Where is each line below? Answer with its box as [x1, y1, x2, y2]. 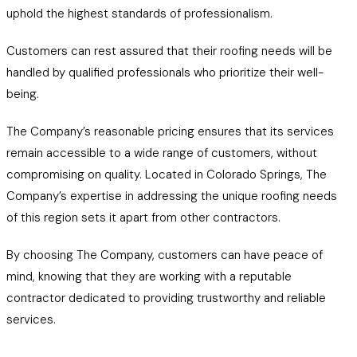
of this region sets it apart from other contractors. [6, 210, 280, 226]
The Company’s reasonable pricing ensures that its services [6, 124, 334, 139]
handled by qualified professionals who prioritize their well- [6, 65, 324, 80]
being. [6, 86, 39, 102]
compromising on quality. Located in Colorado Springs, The [6, 167, 327, 182]
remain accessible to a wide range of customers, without [6, 145, 317, 161]
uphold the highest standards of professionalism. [6, 6, 273, 22]
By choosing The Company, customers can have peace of [6, 247, 323, 263]
